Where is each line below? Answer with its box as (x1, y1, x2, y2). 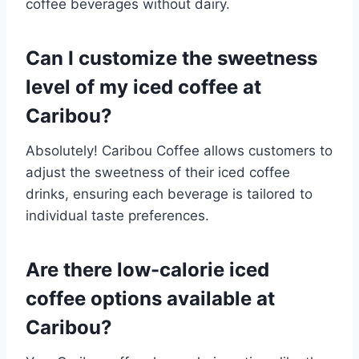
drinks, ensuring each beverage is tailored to (26, 186, 313, 202)
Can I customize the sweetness (26, 46, 317, 70)
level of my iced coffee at (26, 75, 261, 99)
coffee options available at (26, 287, 275, 310)
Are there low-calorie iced (26, 258, 269, 281)
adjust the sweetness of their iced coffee (26, 164, 290, 180)
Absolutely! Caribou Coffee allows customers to (26, 143, 333, 159)
